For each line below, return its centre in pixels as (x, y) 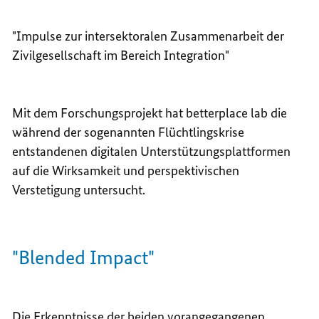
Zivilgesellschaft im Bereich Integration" (121, 56)
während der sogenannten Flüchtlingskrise (129, 132)
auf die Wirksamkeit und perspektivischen (126, 171)
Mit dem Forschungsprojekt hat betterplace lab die (150, 113)
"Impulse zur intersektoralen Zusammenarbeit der (148, 36)
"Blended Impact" (84, 258)
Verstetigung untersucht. (79, 190)
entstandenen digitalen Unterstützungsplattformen (152, 152)
